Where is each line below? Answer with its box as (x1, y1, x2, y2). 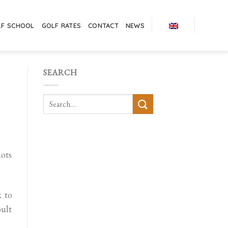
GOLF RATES (41, 21, 81, 30)
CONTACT (88, 21, 119, 30)
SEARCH (43, 67, 77, 78)
